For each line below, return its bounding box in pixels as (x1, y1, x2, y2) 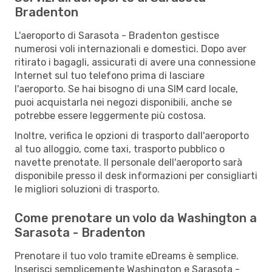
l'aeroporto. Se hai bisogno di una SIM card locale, (15, 83, 238, 95)
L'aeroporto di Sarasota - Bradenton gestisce (15, 29, 219, 41)
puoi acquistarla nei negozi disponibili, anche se (15, 96, 232, 108)
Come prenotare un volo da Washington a (15, 210, 257, 225)
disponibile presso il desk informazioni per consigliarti (15, 169, 257, 182)
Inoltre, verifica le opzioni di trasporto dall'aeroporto (15, 129, 249, 141)
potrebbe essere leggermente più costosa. (15, 109, 206, 121)
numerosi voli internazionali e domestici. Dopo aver (15, 42, 246, 55)
